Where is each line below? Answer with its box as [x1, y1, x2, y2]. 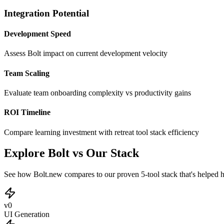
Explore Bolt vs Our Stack [4, 146, 139, 160]
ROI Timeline [4, 108, 50, 117]
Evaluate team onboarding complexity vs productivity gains [4, 88, 191, 97]
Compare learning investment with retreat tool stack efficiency [4, 127, 199, 136]
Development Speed [4, 29, 71, 38]
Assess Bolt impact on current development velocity [4, 49, 167, 58]
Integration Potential [4, 7, 89, 18]
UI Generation [4, 210, 49, 219]
